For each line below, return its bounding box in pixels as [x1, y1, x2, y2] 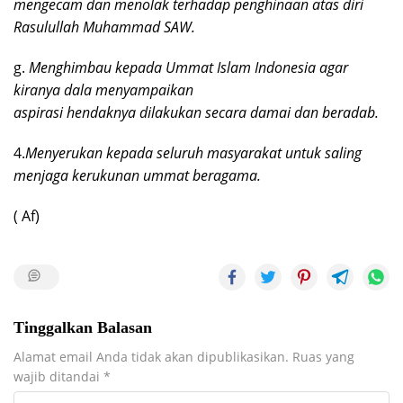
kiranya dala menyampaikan [13, 79, 193, 100]
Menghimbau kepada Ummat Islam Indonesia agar [29, 57, 348, 77]
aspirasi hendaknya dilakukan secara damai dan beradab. [13, 102, 379, 122]
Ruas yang [292, 347, 354, 365]
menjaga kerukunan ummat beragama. [13, 165, 261, 185]
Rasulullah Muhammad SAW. [13, 16, 195, 37]
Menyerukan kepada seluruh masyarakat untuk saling [25, 142, 362, 163]
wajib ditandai [13, 367, 103, 385]
